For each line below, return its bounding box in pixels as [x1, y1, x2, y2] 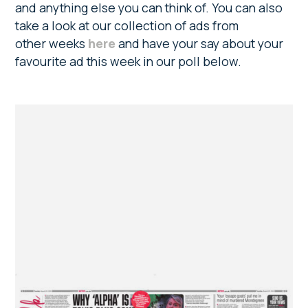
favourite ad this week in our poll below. [15, 52, 242, 69]
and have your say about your [115, 34, 284, 52]
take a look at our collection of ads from [15, 16, 239, 34]
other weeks [15, 34, 89, 52]
